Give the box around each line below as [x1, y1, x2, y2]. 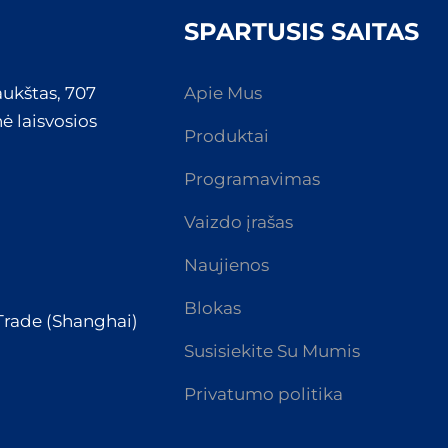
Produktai [184, 125, 269, 146]
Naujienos [184, 254, 269, 275]
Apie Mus [184, 82, 262, 103]
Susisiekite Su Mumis [184, 340, 360, 361]
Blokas [184, 297, 241, 318]
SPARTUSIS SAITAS [184, 16, 419, 46]
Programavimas [184, 168, 320, 189]
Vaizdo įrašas [184, 211, 293, 232]
